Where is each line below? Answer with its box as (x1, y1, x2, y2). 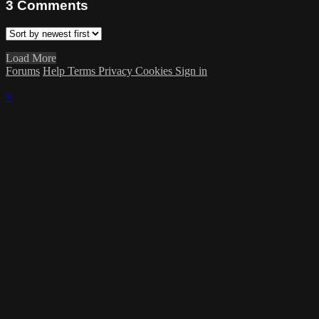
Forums (6, 64, 40, 77)
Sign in (175, 64, 207, 77)
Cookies (135, 64, 175, 77)
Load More (6, 51, 56, 64)
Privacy (98, 64, 135, 77)
